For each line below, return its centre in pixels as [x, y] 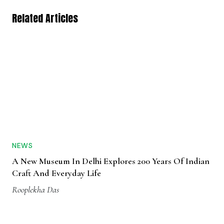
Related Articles [45, 18]
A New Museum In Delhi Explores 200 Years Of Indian [111, 161]
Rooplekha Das [35, 190]
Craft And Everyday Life [56, 173]
